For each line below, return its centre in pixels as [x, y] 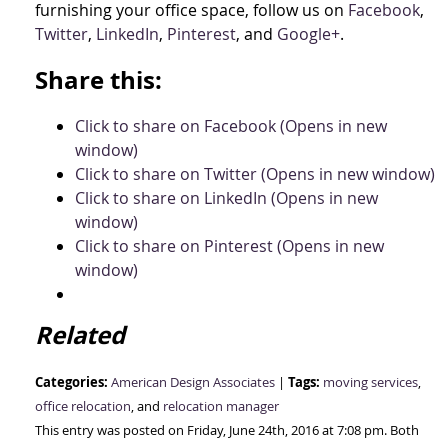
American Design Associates [193, 383]
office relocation [83, 407]
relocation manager [221, 407]
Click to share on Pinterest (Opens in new [229, 246]
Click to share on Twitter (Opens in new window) [255, 174]
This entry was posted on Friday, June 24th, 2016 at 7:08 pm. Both [227, 431]
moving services [370, 383]
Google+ [306, 34]
